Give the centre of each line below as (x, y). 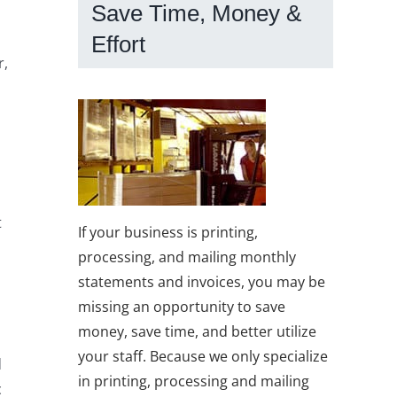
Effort (118, 45)
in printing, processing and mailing (194, 381)
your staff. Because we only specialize (203, 356)
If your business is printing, (168, 232)
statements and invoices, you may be (202, 281)
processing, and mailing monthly (187, 257)
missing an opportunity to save (182, 306)
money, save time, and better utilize (197, 331)
